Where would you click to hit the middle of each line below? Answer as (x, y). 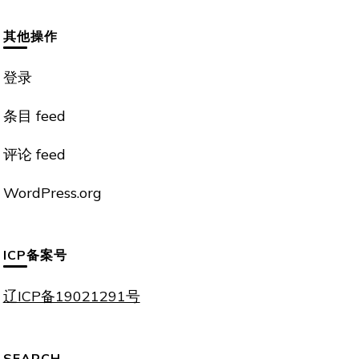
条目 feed (34, 116)
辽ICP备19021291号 (71, 296)
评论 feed (34, 154)
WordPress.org (52, 193)
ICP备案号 (35, 255)
